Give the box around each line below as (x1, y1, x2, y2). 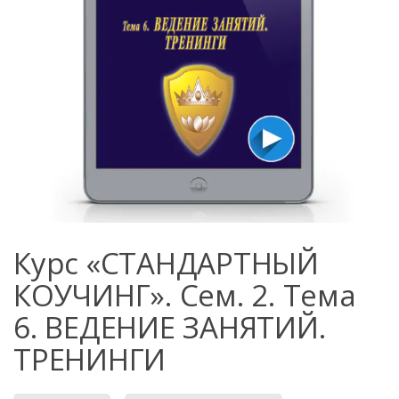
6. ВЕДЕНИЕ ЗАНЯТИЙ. (13, 307, 326, 348)
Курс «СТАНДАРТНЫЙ (13, 243, 319, 284)
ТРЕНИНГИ (13, 339, 167, 380)
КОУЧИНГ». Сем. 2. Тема (13, 275, 356, 316)
